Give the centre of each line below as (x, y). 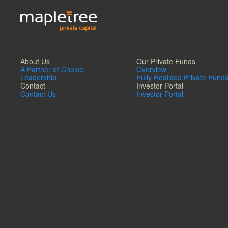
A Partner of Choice (52, 69)
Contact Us (38, 94)
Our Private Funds (166, 61)
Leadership (38, 78)
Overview (151, 69)
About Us (35, 61)
